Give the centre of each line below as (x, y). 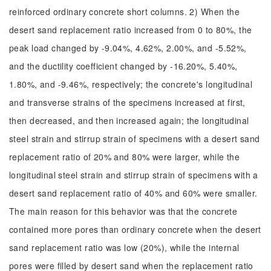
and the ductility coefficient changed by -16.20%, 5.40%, (123, 66)
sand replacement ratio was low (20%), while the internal (124, 247)
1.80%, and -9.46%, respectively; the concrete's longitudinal (131, 84)
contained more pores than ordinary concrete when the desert (135, 229)
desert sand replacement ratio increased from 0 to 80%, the (131, 30)
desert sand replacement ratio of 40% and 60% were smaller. (133, 193)
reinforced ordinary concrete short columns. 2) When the (125, 11)
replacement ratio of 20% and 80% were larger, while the (125, 157)
